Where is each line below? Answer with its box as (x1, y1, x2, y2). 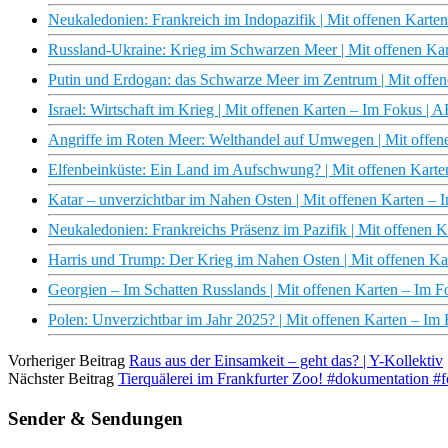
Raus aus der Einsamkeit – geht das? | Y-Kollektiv (129, 352, 443, 370)
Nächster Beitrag (8, 370, 114, 388)
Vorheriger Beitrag (8, 352, 125, 370)
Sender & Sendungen (8, 407, 183, 429)
